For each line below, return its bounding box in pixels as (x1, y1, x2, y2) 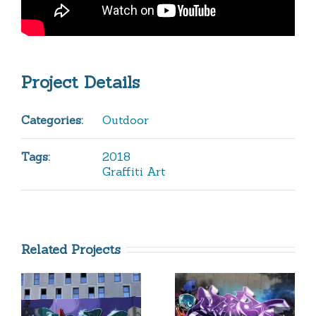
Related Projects (21, 241, 121, 257)
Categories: (21, 112, 83, 127)
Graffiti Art (102, 164, 166, 178)
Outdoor (102, 112, 149, 127)
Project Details (21, 71, 140, 93)
